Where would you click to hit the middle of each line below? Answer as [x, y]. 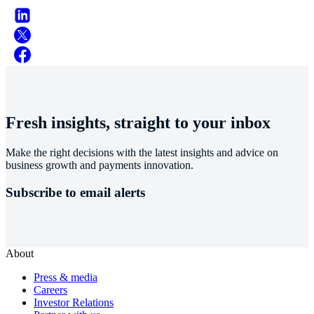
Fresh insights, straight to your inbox [138, 123]
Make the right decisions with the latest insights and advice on [142, 153]
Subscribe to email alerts [75, 192]
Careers [50, 289]
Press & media [66, 277]
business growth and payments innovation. [100, 165]
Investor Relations [74, 302]
